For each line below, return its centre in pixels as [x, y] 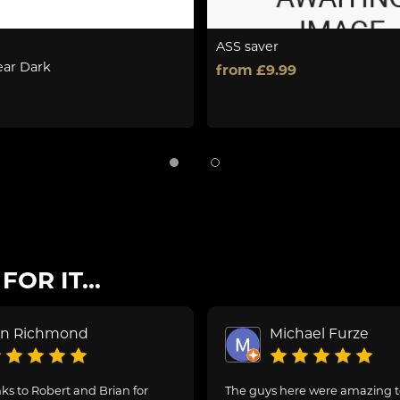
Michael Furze [319, 334]
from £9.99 [256, 71]
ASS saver [247, 47]
